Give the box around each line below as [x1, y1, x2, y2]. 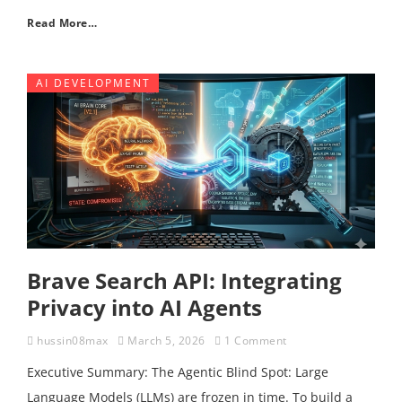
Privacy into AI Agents [27, 293, 262, 322]
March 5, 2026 [127, 333, 205, 348]
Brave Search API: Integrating [27, 266, 342, 295]
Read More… [27, 15, 97, 31]
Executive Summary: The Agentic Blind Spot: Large [27, 363, 328, 380]
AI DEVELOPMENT [36, 75, 151, 91]
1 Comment [224, 333, 287, 348]
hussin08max [37, 333, 109, 348]
